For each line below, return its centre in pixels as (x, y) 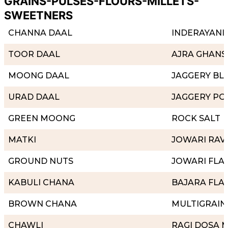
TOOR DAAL (34, 54)
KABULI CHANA (41, 182)
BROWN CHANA (42, 204)
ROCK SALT (196, 118)
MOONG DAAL (39, 75)
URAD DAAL (34, 97)
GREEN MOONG (42, 118)
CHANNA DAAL (40, 33)
